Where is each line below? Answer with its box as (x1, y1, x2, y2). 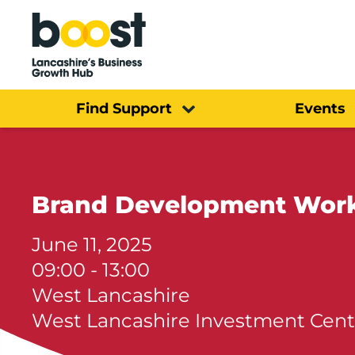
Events (294, 99, 345, 117)
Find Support (76, 99, 172, 117)
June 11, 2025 (32, 232, 152, 256)
